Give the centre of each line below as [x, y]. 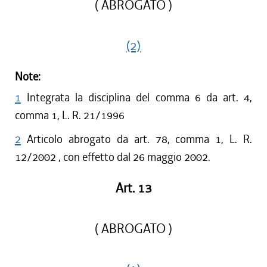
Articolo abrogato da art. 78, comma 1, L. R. [139, 139]
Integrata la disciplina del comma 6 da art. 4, [139, 97]
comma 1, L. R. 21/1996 [70, 115]
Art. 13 [133, 188]
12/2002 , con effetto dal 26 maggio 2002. [113, 157]
